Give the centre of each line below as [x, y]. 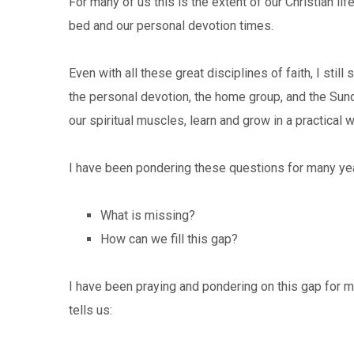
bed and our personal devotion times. [171, 26]
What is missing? [148, 215]
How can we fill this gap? [169, 239]
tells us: [90, 310]
